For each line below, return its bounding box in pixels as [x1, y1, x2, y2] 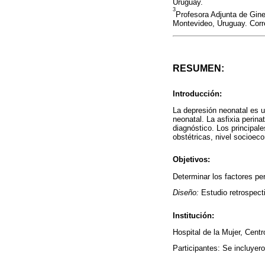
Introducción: [173, 89, 222, 98]
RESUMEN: [173, 63, 224, 74]
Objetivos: [173, 155, 210, 164]
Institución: [173, 211, 214, 220]
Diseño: [173, 188, 199, 198]
